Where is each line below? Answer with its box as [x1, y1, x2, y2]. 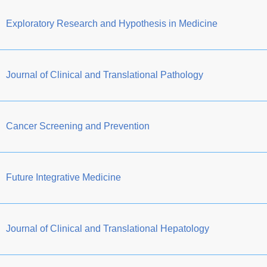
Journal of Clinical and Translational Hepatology [6, 223, 209, 234]
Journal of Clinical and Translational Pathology [6, 69, 203, 80]
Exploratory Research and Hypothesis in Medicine [6, 18, 218, 29]
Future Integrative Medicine [6, 172, 121, 182]
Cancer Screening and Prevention [6, 120, 150, 131]
